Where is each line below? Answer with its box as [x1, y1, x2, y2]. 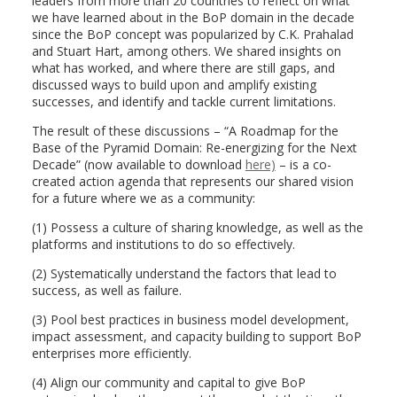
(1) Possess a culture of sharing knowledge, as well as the [31, 219, 363, 236]
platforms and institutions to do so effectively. [31, 236, 295, 253]
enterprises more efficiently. [31, 345, 191, 362]
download [184, 156, 245, 173]
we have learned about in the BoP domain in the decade [31, 9, 354, 26]
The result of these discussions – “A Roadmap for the [31, 122, 339, 139]
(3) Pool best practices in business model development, [31, 311, 349, 328]
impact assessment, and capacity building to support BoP [31, 328, 362, 345]
